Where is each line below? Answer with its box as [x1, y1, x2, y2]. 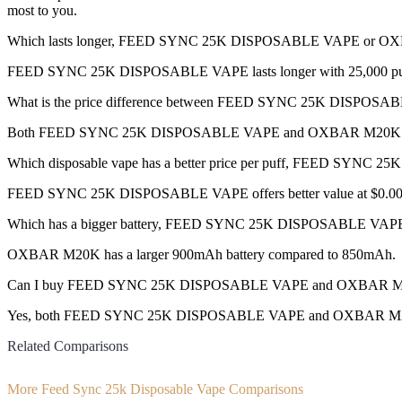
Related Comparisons [7, 338, 128, 354]
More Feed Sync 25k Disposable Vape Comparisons [7, 380, 303, 397]
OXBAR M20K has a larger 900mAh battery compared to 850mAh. [7, 247, 396, 263]
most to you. [7, 3, 77, 19]
